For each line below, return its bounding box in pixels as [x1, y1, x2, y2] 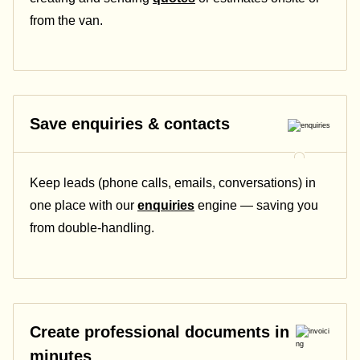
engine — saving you [194, 198, 318, 213]
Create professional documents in [30, 322, 289, 341]
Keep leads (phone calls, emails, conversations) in [30, 176, 316, 190]
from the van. [30, 13, 103, 27]
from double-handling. [30, 221, 154, 235]
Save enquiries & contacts [30, 115, 230, 133]
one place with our [30, 198, 137, 213]
